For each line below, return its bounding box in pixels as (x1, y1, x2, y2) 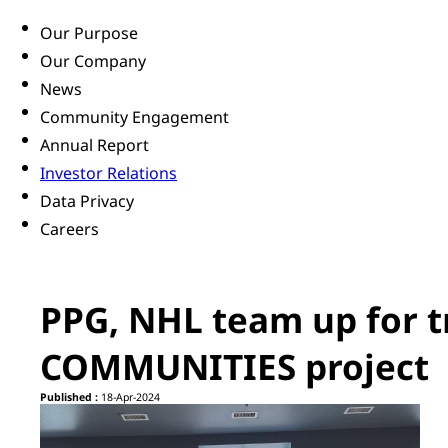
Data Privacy (40, 190, 134, 213)
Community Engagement (40, 106, 229, 129)
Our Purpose (40, 22, 138, 45)
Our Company (40, 50, 146, 73)
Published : (40, 390, 98, 405)
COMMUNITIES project (40, 343, 429, 391)
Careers (40, 218, 99, 241)
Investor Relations (40, 162, 177, 185)
